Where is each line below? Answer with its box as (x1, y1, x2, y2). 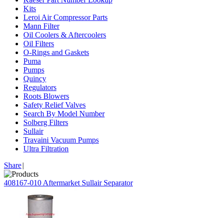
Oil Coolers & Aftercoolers (23, 31, 106, 39)
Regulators (23, 83, 56, 91)
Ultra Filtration (23, 145, 69, 153)
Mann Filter (23, 22, 59, 30)
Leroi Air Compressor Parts (23, 13, 108, 21)
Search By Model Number (23, 109, 105, 118)
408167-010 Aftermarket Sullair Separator (4, 179, 133, 187)
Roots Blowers (23, 92, 69, 100)
